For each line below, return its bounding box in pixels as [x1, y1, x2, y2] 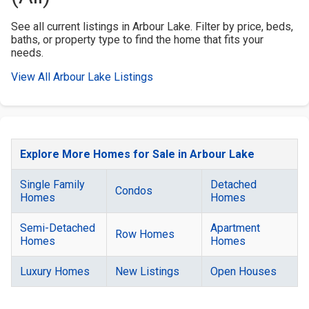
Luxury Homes [20, 264, 90, 278]
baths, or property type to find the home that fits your [11, 32, 263, 46]
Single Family [20, 177, 85, 191]
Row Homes [115, 227, 175, 241]
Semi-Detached [20, 221, 95, 235]
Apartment [210, 221, 260, 235]
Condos [115, 183, 152, 197]
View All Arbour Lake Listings [11, 70, 153, 83]
